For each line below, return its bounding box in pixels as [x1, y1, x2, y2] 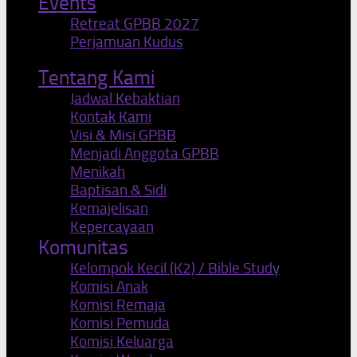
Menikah [70, 163, 125, 182]
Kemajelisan [70, 199, 148, 218]
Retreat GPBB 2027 [70, 14, 199, 33]
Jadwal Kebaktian [70, 89, 180, 108]
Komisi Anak [70, 277, 148, 296]
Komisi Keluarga [70, 332, 174, 351]
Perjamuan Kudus [70, 33, 183, 52]
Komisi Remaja [70, 296, 166, 315]
